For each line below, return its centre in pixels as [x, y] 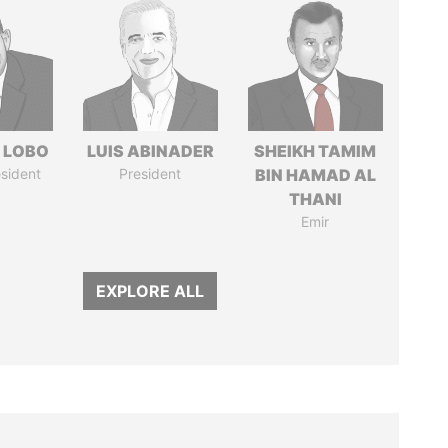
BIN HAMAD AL [315, 175]
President [150, 173]
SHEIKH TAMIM [315, 151]
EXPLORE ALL [150, 291]
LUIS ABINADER [150, 151]
